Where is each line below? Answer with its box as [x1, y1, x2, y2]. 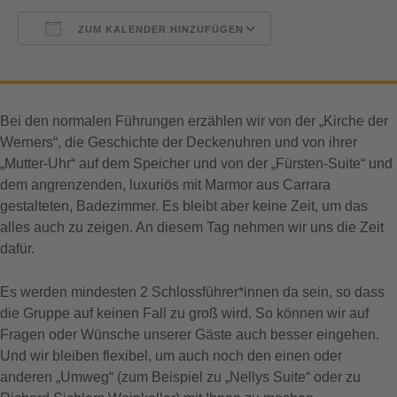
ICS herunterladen [49, 53, 164, 69]
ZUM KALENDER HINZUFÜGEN [74, 23, 244, 35]
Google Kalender [288, 53, 395, 69]
